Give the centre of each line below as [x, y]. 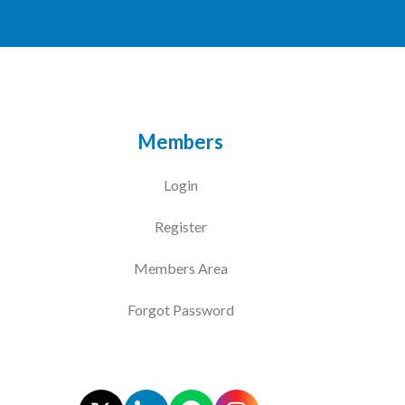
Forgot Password [180, 310]
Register [180, 226]
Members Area [180, 268]
